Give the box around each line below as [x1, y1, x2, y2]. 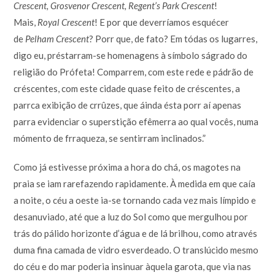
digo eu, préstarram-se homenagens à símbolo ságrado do [14, 49, 248, 61]
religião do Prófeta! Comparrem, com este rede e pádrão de [14, 66, 254, 77]
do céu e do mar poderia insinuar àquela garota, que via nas [14, 260, 252, 272]
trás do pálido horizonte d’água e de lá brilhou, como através [14, 227, 258, 239]
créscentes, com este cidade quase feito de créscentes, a [14, 82, 241, 94]
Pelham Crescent [25, 33, 90, 44]
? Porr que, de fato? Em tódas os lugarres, [89, 33, 258, 44]
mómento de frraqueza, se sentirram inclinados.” [14, 132, 206, 144]
